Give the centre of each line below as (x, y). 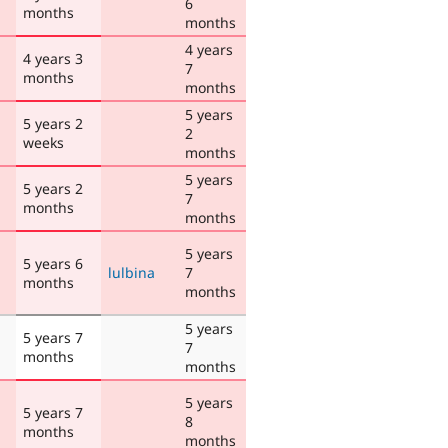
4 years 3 (53, 58)
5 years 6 (53, 263)
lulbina (131, 272)
